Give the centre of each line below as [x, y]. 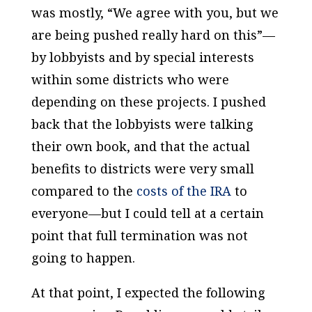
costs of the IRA [184, 190]
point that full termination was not [139, 235]
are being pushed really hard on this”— [153, 34]
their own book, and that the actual [140, 146]
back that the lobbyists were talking [142, 124]
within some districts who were [130, 79]
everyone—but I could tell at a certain [147, 213]
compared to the [84, 190]
